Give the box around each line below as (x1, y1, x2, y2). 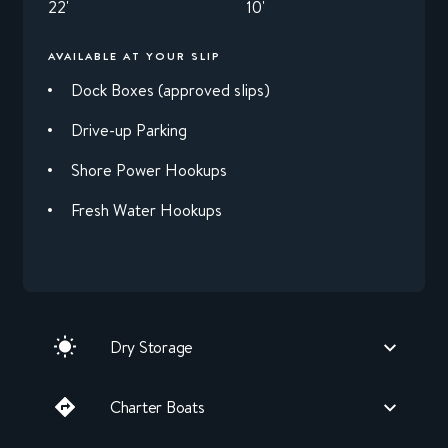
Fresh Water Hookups (71, 199, 222, 222)
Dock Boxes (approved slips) (71, 79, 270, 102)
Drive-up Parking (71, 119, 187, 142)
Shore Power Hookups (71, 159, 227, 182)
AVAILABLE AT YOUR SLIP (48, 48, 221, 64)
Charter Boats (110, 396, 205, 419)
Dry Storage (110, 336, 194, 359)
